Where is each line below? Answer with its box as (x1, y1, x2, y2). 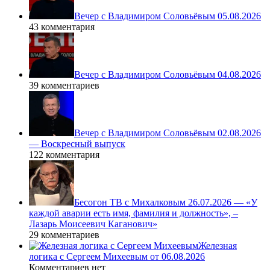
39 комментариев (29, 80, 99, 91)
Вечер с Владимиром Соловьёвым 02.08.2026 (74, 128, 261, 139)
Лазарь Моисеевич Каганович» (29, 219, 157, 230)
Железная (198, 240, 237, 251)
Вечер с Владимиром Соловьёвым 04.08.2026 (74, 69, 261, 80)
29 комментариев (29, 230, 99, 240)
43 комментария (29, 22, 95, 33)
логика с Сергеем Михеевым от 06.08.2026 (29, 251, 205, 262)
